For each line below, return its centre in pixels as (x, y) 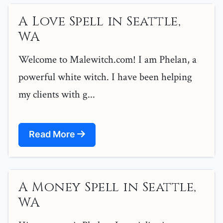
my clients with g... (57, 95)
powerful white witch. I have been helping (105, 77)
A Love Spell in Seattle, (100, 22)
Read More (53, 134)
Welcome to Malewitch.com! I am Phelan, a (108, 60)
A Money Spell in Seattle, (108, 188)
